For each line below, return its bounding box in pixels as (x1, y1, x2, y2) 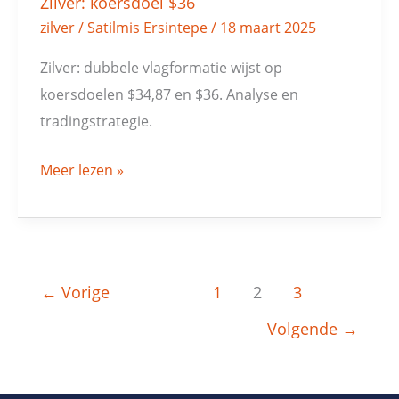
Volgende (266, 318, 342, 340)
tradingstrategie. (39, 110, 152, 132)
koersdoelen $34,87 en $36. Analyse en (39, 84, 298, 105)
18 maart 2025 (219, 16, 316, 37)
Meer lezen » (39, 159, 124, 180)
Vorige (57, 281, 110, 304)
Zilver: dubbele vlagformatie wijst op (39, 57, 282, 78)
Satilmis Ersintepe (86, 16, 211, 37)
